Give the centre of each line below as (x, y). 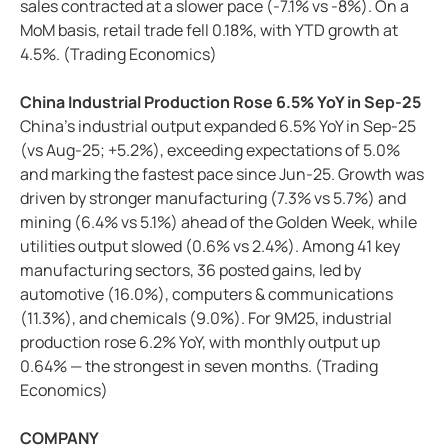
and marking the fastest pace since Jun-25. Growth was (222, 174)
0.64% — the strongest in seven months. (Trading (199, 366)
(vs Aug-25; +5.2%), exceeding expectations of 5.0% (210, 150)
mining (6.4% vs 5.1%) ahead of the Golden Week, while (218, 222)
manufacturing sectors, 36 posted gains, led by (190, 270)
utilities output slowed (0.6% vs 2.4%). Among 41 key (210, 246)
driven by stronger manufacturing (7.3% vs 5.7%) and (213, 198)
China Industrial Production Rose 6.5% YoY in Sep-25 (220, 102)
